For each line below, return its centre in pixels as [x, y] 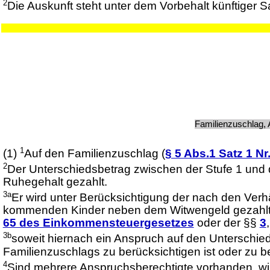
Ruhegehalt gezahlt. [55, 182]
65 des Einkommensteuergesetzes [98, 223]
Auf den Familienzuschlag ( [94, 153]
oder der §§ [227, 223]
